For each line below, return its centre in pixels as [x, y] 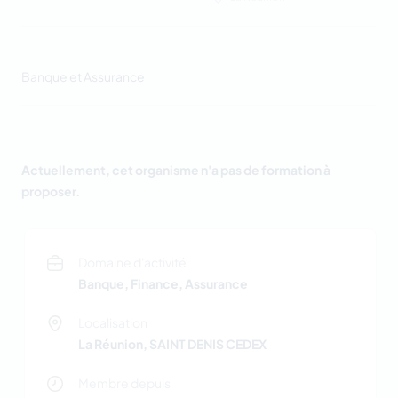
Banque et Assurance [83, 77]
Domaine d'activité [132, 263]
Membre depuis [124, 383]
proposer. [51, 191]
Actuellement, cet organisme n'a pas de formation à [176, 170]
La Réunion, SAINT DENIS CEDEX [172, 344]
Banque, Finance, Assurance [163, 284]
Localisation [113, 323]
